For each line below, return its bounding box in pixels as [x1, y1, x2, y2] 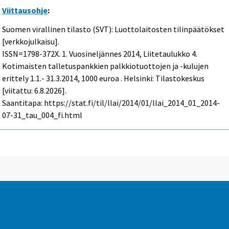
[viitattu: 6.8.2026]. [2, 85, 67, 96]
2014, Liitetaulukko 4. [122, 48, 198, 59]
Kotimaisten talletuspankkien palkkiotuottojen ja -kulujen [2, 60, 209, 71]
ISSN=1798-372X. [2, 48, 62, 59]
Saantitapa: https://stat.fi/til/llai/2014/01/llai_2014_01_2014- [2, 97, 220, 108]
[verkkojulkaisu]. [2, 36, 60, 47]
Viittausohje [2, 5, 48, 15]
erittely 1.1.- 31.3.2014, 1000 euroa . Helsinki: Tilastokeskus [2, 73, 205, 83]
